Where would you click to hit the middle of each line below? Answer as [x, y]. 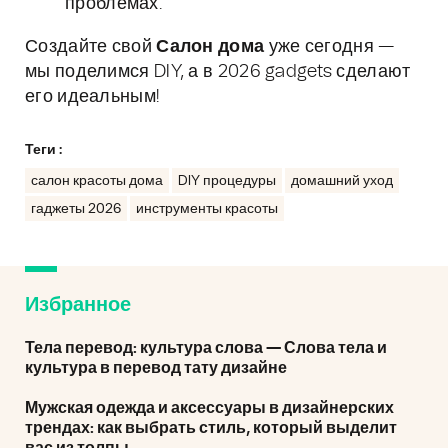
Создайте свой [91, 47]
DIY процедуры [227, 181]
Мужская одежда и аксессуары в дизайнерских [209, 408]
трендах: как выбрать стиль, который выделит [211, 428]
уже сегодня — [329, 47]
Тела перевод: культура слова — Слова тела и [206, 348]
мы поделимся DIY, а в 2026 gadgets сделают [218, 72]
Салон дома [210, 47]
